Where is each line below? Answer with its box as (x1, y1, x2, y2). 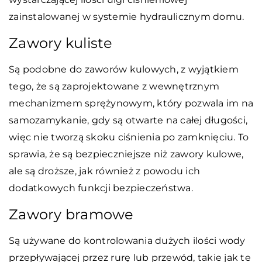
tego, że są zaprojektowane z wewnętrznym (9, 80, 219, 92)
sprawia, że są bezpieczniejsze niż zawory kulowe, (9, 148, 244, 160)
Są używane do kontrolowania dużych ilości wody (9, 235, 246, 246)
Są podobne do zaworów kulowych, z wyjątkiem (9, 63, 239, 75)
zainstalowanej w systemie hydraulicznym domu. (9, 11, 244, 22)
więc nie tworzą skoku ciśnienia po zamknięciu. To (9, 131, 249, 143)
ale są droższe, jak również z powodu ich (9, 165, 200, 177)
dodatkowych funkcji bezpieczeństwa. (9, 182, 193, 194)
